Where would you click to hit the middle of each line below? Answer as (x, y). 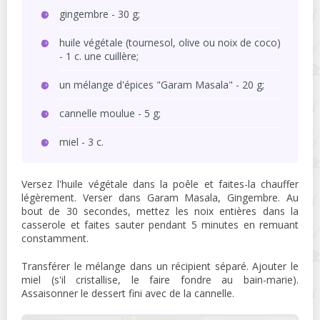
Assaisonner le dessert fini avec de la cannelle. (128, 294)
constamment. (55, 239)
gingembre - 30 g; (100, 14)
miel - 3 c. (81, 142)
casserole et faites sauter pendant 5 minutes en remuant (160, 225)
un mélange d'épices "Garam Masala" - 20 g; (162, 85)
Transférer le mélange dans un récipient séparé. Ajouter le (160, 266)
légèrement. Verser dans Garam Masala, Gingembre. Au (160, 198)
